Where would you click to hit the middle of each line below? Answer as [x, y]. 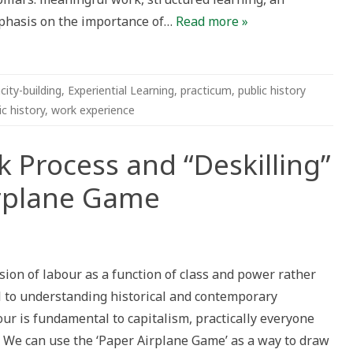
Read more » [212, 21]
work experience [93, 110]
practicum [206, 90]
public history [272, 90]
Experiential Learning [121, 90]
